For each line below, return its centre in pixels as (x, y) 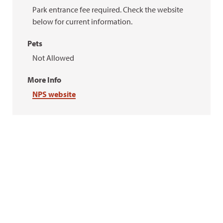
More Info (44, 80)
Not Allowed (53, 58)
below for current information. (82, 21)
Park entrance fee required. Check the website (108, 9)
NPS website (54, 94)
